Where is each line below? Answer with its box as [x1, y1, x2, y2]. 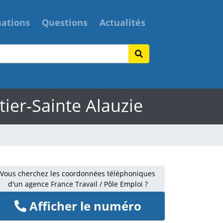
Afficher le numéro [26, 197, 141, 214]
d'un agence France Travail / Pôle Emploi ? [7, 179, 148, 189]
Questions [42, 16, 88, 29]
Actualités [100, 16, 145, 29]
